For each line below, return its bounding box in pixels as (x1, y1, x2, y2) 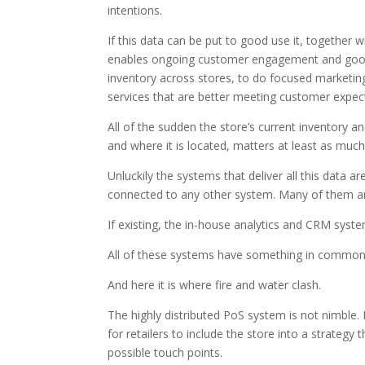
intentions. (108, 2, 162, 18)
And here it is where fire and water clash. (108, 277, 321, 292)
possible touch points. (108, 345, 222, 360)
